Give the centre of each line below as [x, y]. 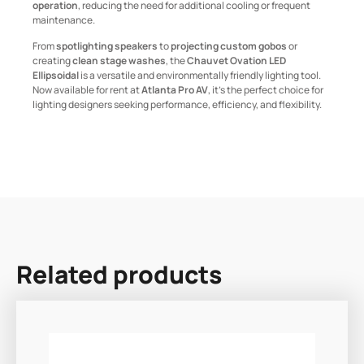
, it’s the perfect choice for [266, 90]
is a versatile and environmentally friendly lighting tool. [200, 76]
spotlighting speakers [107, 46]
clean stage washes [119, 61]
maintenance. [64, 19]
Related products [119, 274]
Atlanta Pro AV [175, 90]
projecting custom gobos [229, 46]
